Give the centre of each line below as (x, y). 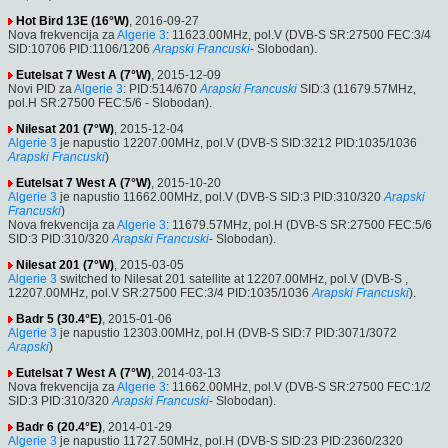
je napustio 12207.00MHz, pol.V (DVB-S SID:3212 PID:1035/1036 (237, 142)
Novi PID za (41, 88)
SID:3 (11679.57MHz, (356, 88)
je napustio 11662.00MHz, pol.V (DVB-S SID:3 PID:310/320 (219, 196)
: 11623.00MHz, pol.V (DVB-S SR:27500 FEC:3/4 (298, 34)
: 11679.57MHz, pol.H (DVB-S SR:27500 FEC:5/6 (299, 224)
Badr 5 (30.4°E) (59, 318)
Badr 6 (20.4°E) (59, 426)
